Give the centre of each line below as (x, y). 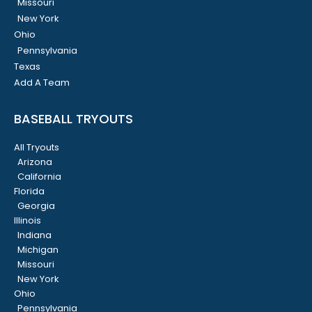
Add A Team (42, 83)
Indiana (34, 235)
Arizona (35, 162)
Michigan (38, 250)
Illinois (28, 220)
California (39, 177)
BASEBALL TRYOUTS (73, 119)
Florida (29, 191)
